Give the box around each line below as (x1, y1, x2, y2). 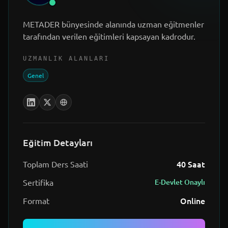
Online (180, 195, 205, 207)
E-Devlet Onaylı (155, 177, 205, 187)
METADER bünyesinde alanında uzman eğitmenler (23, 19, 204, 30)
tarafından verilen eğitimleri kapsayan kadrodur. (23, 31, 195, 42)
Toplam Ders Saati (23, 159, 88, 169)
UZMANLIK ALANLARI (23, 55, 109, 63)
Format (23, 195, 49, 206)
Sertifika (23, 177, 53, 188)
